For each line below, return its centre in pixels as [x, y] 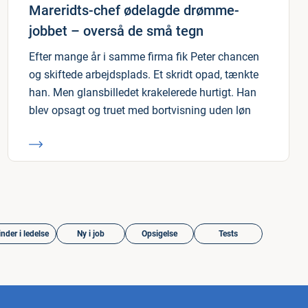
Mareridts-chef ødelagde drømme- [134, 10]
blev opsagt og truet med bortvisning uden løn [140, 110]
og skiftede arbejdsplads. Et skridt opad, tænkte [144, 75]
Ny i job [91, 234]
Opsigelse [159, 234]
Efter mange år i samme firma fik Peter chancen [144, 57]
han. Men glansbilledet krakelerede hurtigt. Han [143, 92]
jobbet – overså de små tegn [116, 31]
